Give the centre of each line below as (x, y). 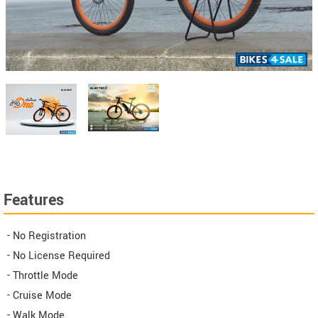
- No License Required (59, 256)
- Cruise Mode (39, 296)
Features (34, 201)
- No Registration (46, 236)
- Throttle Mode (43, 276)
